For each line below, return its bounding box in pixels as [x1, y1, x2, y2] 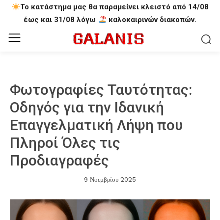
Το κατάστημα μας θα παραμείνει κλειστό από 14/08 [20, 2, 209, 11]
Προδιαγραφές [10, 152, 109, 169]
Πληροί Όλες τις [10, 134, 120, 151]
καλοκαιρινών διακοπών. [106, 15, 196, 24]
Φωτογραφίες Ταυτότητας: [10, 81, 192, 98]
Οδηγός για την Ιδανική [10, 99, 164, 116]
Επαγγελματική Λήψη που [10, 116, 183, 134]
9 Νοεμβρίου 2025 [84, 176, 136, 184]
